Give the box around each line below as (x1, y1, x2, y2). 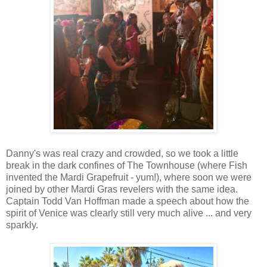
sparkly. (6, 220, 38, 231)
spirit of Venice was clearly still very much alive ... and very (6, 208, 252, 219)
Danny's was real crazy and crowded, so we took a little (6, 148, 238, 159)
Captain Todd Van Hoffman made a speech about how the (6, 196, 249, 207)
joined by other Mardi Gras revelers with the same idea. (6, 184, 238, 195)
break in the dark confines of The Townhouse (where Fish (6, 160, 247, 171)
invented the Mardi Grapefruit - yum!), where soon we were (6, 172, 252, 183)
